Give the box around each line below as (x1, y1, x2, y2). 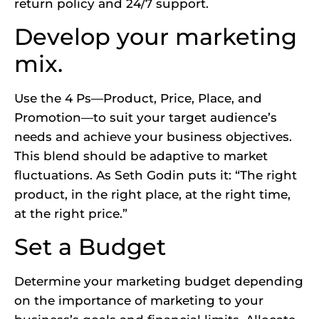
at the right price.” (14, 206, 127, 221)
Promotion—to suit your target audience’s (14, 110, 277, 125)
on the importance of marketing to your (14, 293, 263, 308)
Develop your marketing (14, 22, 297, 51)
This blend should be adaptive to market (14, 148, 268, 163)
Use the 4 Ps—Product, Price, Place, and (14, 90, 262, 105)
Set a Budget (14, 233, 166, 261)
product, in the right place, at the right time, (14, 187, 291, 202)
